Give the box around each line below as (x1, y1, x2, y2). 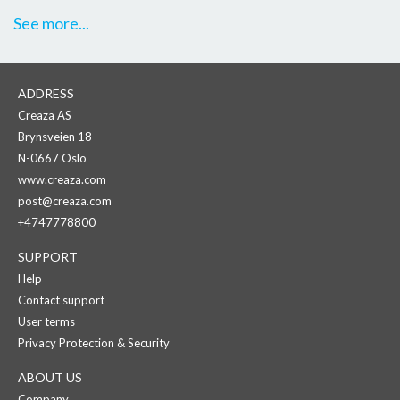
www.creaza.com (18, 171, 106, 187)
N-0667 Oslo (18, 150, 87, 165)
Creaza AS (18, 107, 71, 122)
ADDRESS (18, 85, 74, 101)
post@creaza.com (18, 193, 112, 208)
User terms (18, 313, 75, 329)
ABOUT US (18, 369, 82, 385)
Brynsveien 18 (18, 129, 92, 144)
